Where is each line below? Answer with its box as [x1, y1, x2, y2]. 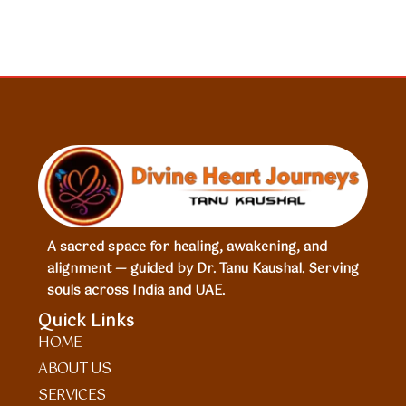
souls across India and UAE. [47, 279, 226, 302]
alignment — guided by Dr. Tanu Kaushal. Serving [47, 257, 360, 280]
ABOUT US [38, 356, 111, 382]
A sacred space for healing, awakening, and [47, 236, 328, 258]
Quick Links [38, 307, 135, 335]
